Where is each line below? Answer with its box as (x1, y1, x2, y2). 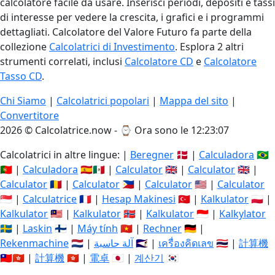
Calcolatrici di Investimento (49, 40, 175, 53)
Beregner (130, 148, 174, 161)
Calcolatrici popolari (56, 94, 149, 107)
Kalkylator (219, 207, 266, 220)
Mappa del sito (160, 94, 228, 107)
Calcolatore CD (125, 55, 193, 68)
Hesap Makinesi (102, 192, 176, 206)
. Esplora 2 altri (175, 40, 244, 53)
